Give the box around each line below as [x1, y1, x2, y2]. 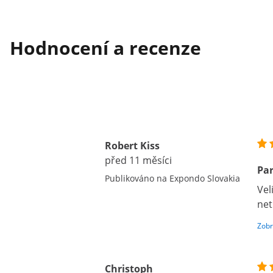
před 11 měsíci [105, 154, 172, 167]
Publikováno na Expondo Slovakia [105, 172, 240, 184]
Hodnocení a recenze [10, 35, 201, 60]
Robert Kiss [105, 139, 160, 152]
